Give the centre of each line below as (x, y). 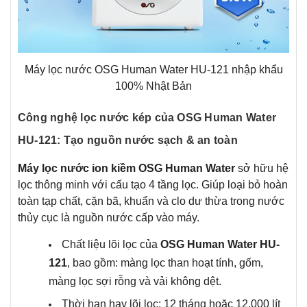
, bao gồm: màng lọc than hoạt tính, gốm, (165, 263)
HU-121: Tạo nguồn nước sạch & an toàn (128, 140)
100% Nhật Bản (153, 86)
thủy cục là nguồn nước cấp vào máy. (109, 218)
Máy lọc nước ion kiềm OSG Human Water (126, 169)
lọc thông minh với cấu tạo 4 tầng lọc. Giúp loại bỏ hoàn (153, 185)
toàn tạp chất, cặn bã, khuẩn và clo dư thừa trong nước (151, 201)
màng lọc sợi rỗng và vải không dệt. (135, 282)
